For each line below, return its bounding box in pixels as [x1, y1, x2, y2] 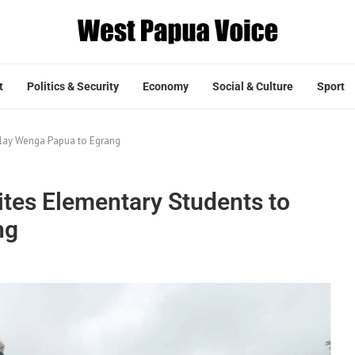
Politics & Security [27, 79, 119, 93]
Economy [143, 79, 189, 93]
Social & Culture [212, 79, 293, 93]
